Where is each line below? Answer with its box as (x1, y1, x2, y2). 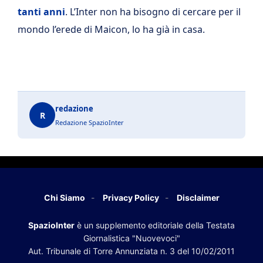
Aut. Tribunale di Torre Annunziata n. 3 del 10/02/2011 (28, 246, 235, 256)
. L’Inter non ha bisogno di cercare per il (65, 5, 241, 18)
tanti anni (18, 5, 65, 18)
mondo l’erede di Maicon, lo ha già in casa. (18, 23, 205, 36)
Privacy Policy (102, 193, 159, 203)
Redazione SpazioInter (55, 118, 124, 127)
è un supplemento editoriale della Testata (75, 220, 235, 230)
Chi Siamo (43, 193, 85, 203)
